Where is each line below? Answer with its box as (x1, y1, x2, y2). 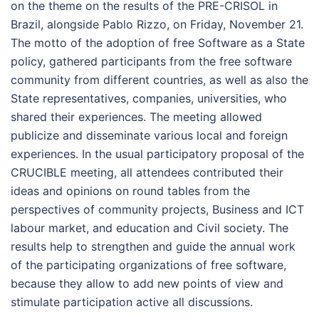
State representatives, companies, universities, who (11, 91, 287, 105)
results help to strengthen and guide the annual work (11, 239, 296, 253)
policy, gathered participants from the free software (11, 54, 292, 68)
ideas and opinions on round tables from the (11, 184, 250, 198)
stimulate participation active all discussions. (11, 295, 253, 309)
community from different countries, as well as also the (11, 73, 308, 87)
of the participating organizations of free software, (11, 258, 286, 272)
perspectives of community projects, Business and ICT (11, 202, 304, 216)
